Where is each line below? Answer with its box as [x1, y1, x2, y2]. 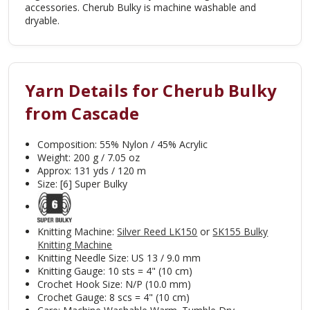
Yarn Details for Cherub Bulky [25, 78, 277, 102]
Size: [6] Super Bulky [37, 177, 128, 191]
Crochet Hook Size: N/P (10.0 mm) [37, 277, 192, 291]
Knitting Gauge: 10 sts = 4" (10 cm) [37, 264, 193, 278]
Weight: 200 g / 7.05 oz [37, 151, 140, 165]
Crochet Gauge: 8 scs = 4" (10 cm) [37, 291, 193, 304]
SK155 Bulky [212, 225, 268, 239]
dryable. [25, 13, 60, 27]
